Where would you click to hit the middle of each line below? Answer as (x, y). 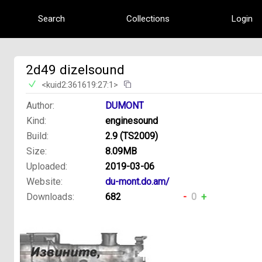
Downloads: (50, 196)
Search (51, 18)
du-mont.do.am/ (137, 181)
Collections (148, 18)
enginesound (132, 120)
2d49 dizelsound (75, 69)
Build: (37, 136)
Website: (44, 181)
